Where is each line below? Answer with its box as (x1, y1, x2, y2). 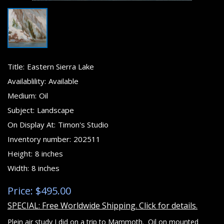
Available (48, 76, 78, 86)
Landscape (37, 105, 74, 115)
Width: (7, 163, 29, 173)
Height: (7, 148, 32, 158)
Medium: (7, 90, 36, 100)
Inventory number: (7, 134, 71, 144)
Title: (7, 61, 24, 71)
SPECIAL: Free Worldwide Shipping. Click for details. (7, 200, 197, 211)
